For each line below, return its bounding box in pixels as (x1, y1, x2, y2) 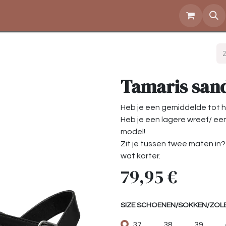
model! (121, 128, 145, 136)
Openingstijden (68, 11, 131, 21)
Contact (149, 11, 184, 21)
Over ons (12, 11, 50, 21)
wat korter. (121, 152, 160, 160)
